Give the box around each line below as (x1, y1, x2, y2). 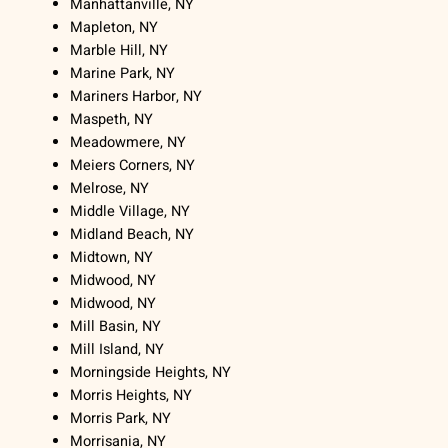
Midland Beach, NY (70, 224, 195, 246)
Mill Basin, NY (70, 316, 162, 338)
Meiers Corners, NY (70, 155, 196, 177)
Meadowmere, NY (70, 132, 187, 154)
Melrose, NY (70, 178, 150, 200)
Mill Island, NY (70, 339, 165, 361)
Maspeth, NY (70, 109, 154, 131)
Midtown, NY (70, 247, 154, 269)
